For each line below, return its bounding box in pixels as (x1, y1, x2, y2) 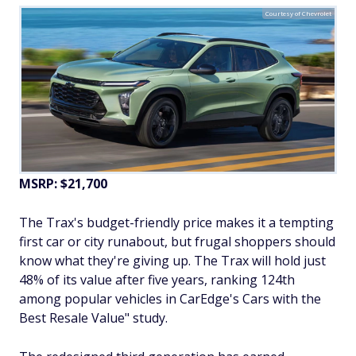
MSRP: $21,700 (19, 175, 107, 193)
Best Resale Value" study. (19, 309, 168, 327)
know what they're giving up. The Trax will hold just (19, 252, 326, 270)
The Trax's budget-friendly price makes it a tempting (19, 214, 334, 232)
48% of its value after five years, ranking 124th (19, 271, 295, 289)
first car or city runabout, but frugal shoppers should (19, 233, 335, 251)
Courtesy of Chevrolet (265, 9, 331, 18)
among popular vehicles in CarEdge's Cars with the (19, 290, 321, 308)
